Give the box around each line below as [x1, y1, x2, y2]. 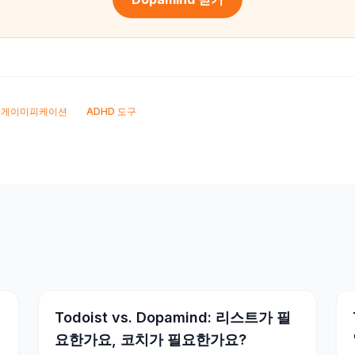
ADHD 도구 [86, 105, 136, 117]
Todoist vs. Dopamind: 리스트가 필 [55, 309, 291, 326]
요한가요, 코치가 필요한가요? [55, 331, 246, 348]
